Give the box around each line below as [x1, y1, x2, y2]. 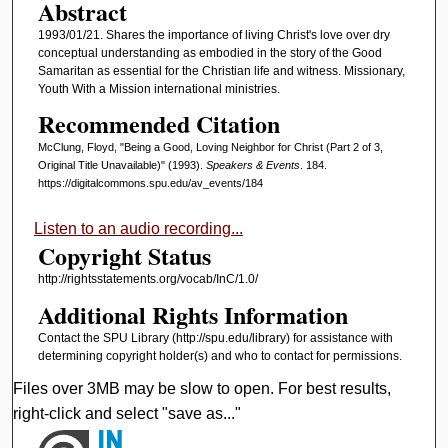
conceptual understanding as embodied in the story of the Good [37, 45, 382, 60]
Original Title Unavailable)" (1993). [37, 159, 206, 172]
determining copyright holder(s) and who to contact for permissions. [37, 348, 402, 363]
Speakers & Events [205, 159, 300, 172]
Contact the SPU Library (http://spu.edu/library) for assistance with [37, 330, 393, 345]
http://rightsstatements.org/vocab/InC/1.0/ [37, 272, 258, 287]
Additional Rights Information [37, 296, 348, 332]
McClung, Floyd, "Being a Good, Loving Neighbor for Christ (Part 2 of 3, [37, 141, 383, 154]
